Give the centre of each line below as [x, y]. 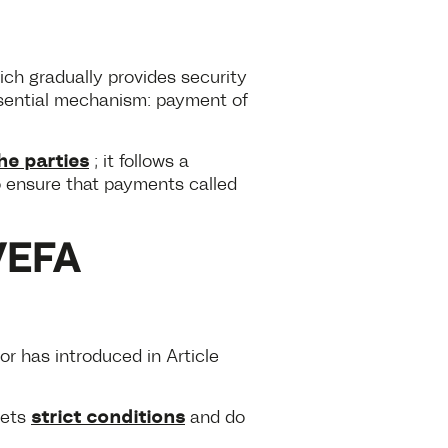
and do [215, 414]
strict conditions [108, 414]
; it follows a [139, 158]
